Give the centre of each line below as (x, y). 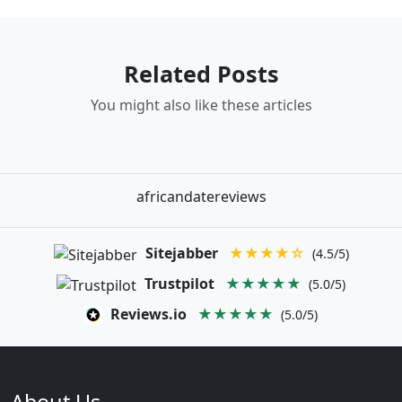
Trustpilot (179, 283)
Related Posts (201, 74)
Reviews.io (149, 314)
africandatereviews (201, 197)
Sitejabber (181, 253)
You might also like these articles (201, 105)
